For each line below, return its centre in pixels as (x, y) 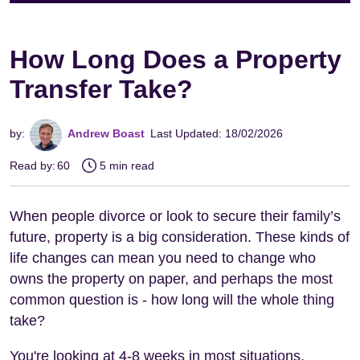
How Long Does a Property (176, 59)
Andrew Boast (105, 133)
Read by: (33, 165)
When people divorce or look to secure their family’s (175, 216)
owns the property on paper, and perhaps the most (171, 278)
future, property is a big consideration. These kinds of (180, 237)
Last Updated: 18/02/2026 (217, 133)
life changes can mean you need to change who (163, 258)
